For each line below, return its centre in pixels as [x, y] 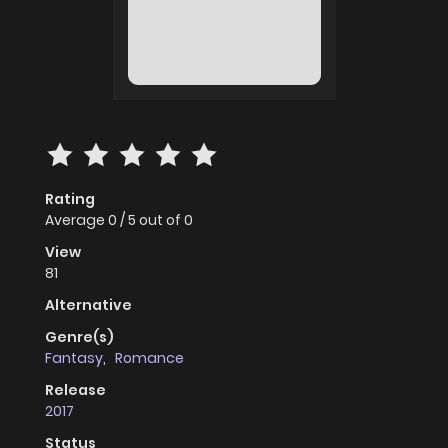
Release [75, 390]
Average [76, 220]
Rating [70, 199]
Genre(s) [79, 337]
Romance [149, 358]
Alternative [88, 305]
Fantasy [74, 358]
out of [161, 220]
